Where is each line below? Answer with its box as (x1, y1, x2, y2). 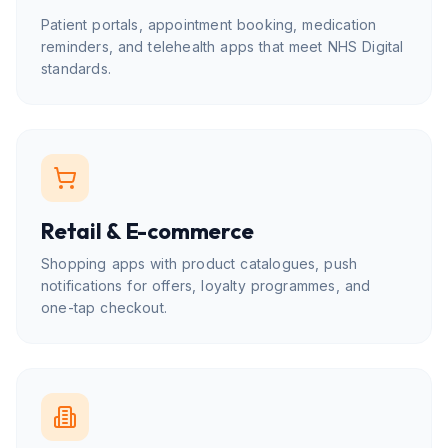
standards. (41, 60, 111, 77)
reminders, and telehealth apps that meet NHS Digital (41, 38, 404, 55)
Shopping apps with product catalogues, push (41, 255, 358, 272)
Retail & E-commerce (41, 217, 254, 245)
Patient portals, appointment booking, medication (41, 16, 377, 33)
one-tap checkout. (41, 299, 168, 316)
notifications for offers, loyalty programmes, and (41, 277, 371, 294)
